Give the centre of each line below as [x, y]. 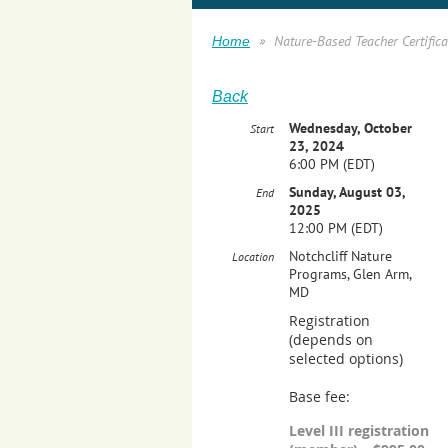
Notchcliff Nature [340, 256]
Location [253, 256]
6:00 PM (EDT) [332, 164]
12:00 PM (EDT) [336, 228]
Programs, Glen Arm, [350, 274]
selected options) [346, 358]
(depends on [331, 339]
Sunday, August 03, [347, 192]
